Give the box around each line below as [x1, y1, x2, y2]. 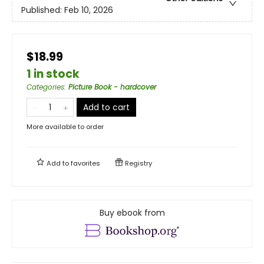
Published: [21, 4, 64, 16]
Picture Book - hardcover [68, 81, 156, 92]
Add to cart [83, 101, 130, 113]
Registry [123, 158, 152, 168]
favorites [71, 158, 100, 168]
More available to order [27, 121, 104, 131]
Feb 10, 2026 [64, 4, 113, 16]
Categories [27, 81, 64, 92]
